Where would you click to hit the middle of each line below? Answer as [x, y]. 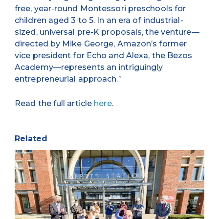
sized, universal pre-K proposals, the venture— [107, 32]
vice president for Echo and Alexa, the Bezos [104, 55]
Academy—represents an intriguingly [89, 67]
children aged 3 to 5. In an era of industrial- [99, 20]
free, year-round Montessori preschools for [100, 8]
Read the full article [55, 103]
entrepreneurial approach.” [68, 79]
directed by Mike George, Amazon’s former [101, 44]
